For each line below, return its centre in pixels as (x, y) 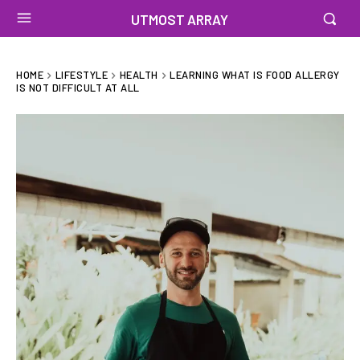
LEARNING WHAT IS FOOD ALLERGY (255, 75)
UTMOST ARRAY (180, 20)
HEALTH (139, 75)
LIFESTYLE (81, 75)
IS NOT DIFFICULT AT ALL (78, 87)
